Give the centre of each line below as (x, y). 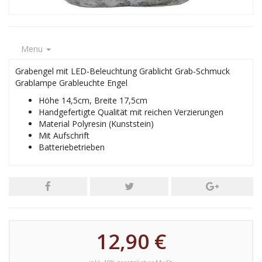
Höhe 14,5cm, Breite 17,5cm (93, 100)
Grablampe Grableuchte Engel (71, 83)
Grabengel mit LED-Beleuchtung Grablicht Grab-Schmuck (123, 71)
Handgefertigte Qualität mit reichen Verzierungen (131, 112)
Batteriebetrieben (72, 147)
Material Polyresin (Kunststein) (96, 124)
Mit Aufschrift (64, 135)
